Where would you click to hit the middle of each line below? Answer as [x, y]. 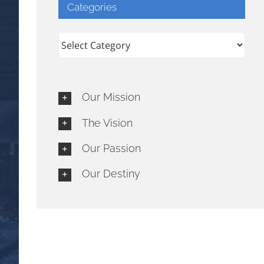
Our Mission [111, 97]
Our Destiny [111, 174]
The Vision [107, 123]
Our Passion [111, 148]
